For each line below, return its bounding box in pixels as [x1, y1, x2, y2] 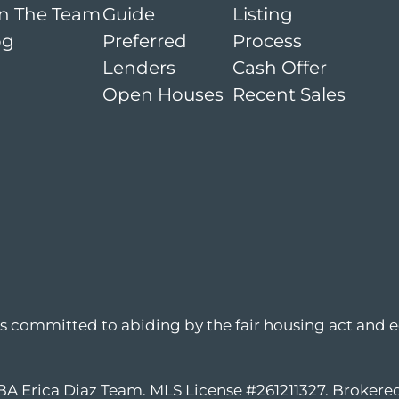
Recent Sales [232, 84, 346, 105]
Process [232, 30, 303, 52]
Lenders [102, 57, 175, 78]
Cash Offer [232, 57, 328, 78]
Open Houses [102, 84, 224, 105]
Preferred [102, 30, 187, 52]
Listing [232, 4, 294, 25]
